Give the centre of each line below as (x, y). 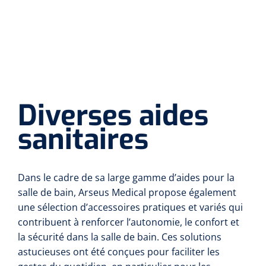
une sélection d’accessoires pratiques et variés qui (130, 207)
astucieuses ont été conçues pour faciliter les (119, 252)
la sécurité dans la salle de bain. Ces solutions (120, 237)
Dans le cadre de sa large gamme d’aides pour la (126, 178)
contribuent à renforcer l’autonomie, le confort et (129, 222)
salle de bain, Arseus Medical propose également (127, 192)
